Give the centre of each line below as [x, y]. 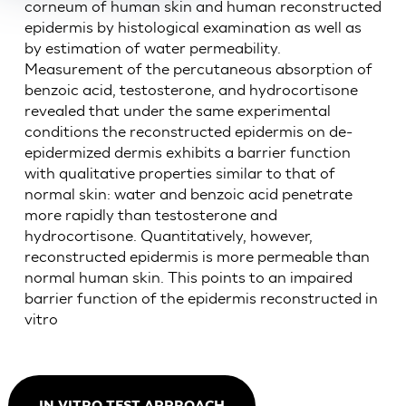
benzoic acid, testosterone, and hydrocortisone [191, 90]
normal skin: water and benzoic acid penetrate [188, 194]
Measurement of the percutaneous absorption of [198, 69]
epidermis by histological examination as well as [193, 27]
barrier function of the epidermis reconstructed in [201, 298]
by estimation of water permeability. [152, 48]
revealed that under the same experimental [177, 111]
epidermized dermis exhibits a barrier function [187, 152]
